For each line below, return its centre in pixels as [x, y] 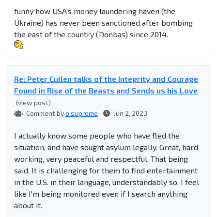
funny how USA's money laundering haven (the [95, 11]
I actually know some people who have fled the [97, 136]
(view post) [33, 103]
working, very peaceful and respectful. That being [101, 159]
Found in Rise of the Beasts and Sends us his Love [106, 91]
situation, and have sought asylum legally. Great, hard [106, 147]
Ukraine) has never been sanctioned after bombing [103, 23]
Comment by [45, 113]
